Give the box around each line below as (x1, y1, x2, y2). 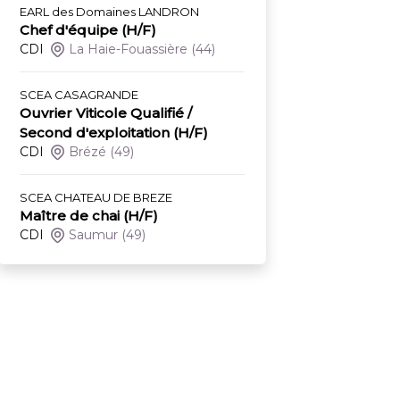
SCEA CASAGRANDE (20, 87, 138, 103)
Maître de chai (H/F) (20, 207, 158, 225)
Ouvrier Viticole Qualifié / (20, 104, 192, 122)
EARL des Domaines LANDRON (20, 4, 199, 20)
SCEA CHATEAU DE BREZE (20, 190, 172, 205)
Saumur (69, 227, 119, 244)
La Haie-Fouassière (69, 41, 188, 58)
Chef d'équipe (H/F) (20, 21, 156, 39)
